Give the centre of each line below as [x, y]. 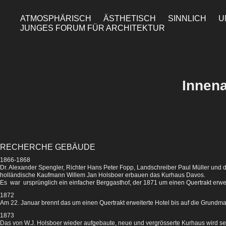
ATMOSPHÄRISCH [56, 19]
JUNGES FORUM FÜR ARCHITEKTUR [93, 28]
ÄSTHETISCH [130, 19]
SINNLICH [187, 19]
